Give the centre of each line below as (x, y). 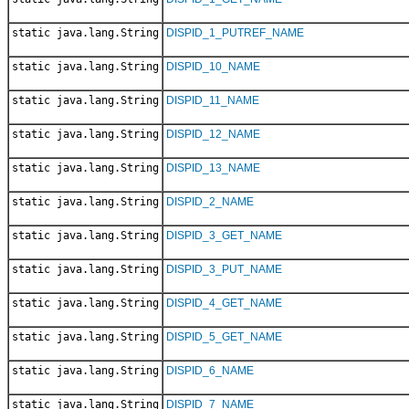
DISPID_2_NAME (210, 201)
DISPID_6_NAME (210, 370)
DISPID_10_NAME (213, 66)
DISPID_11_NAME (213, 100)
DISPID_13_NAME (213, 168)
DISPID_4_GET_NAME (224, 303)
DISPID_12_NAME (213, 134)
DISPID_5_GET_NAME (224, 336)
